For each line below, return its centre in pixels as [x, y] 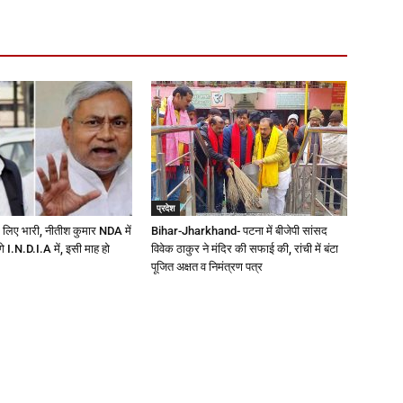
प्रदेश [166, 208]
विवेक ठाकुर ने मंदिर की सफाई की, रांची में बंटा [245, 249]
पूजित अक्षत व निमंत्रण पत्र [207, 267]
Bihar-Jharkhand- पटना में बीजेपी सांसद [239, 231]
